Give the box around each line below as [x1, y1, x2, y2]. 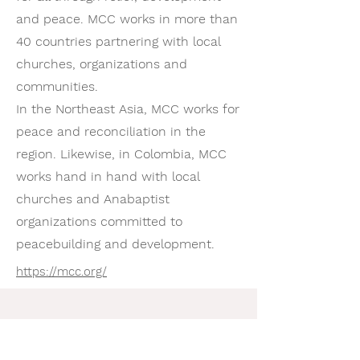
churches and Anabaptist [16, 191, 170, 207]
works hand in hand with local [16, 169, 199, 184]
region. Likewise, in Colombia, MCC [16, 146, 227, 162]
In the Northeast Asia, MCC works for [16, 101, 239, 117]
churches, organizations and [16, 56, 187, 72]
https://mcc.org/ [16, 264, 107, 279]
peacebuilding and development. [16, 236, 215, 252]
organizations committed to [16, 214, 182, 229]
